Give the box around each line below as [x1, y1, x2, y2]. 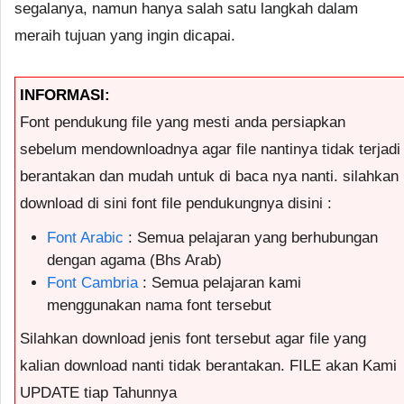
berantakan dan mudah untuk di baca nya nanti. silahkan [20, 167, 399, 185]
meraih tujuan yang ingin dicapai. [14, 26, 235, 44]
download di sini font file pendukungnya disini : [20, 194, 332, 212]
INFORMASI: [20, 86, 110, 104]
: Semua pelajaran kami [138, 273, 301, 291]
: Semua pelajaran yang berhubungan [124, 228, 378, 246]
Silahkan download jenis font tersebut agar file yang [20, 329, 366, 347]
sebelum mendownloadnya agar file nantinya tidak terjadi [20, 140, 400, 158]
